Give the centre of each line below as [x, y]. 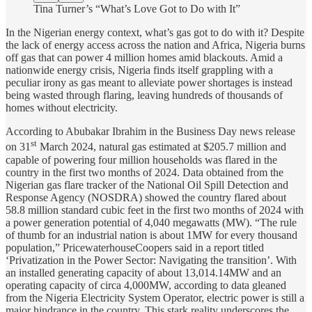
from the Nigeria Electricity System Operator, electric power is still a [155, 297]
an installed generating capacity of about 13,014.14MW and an [143, 272]
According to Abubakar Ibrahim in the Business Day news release [150, 132]
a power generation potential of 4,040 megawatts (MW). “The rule [151, 222]
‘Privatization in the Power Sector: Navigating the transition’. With [151, 260]
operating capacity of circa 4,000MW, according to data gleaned [146, 285]
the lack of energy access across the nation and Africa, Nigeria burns [155, 45]
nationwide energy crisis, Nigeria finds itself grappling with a [139, 70]
